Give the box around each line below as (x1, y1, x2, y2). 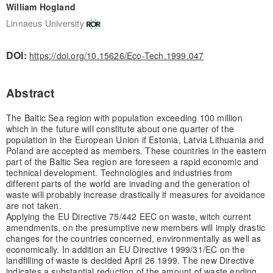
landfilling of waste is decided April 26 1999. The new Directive (5, 253, 254, 266)
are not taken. (5, 199, 62, 211)
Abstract (5, 84, 55, 101)
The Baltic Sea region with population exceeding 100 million (5, 111, 243, 124)
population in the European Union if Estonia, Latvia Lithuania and (5, 133, 264, 146)
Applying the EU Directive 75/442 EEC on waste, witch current (5, 210, 251, 222)
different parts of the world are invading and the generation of (5, 177, 250, 190)
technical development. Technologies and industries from (5, 166, 232, 179)
